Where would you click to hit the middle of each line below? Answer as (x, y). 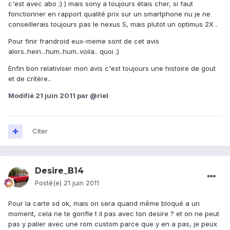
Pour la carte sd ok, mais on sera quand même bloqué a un (104, 204)
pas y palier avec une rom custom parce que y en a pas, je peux (113, 224)
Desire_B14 (59, 171)
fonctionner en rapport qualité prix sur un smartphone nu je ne (109, 14)
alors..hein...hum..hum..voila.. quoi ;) (64, 52)
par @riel (92, 96)
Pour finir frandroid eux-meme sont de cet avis (84, 41)
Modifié (22, 96)
